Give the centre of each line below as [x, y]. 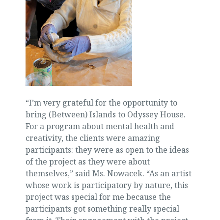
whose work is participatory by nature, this [107, 185]
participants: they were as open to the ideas [107, 150]
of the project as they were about [87, 161]
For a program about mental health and [100, 126]
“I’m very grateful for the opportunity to [101, 102]
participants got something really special [102, 208]
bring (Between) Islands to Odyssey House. [105, 114]
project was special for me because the [98, 197]
